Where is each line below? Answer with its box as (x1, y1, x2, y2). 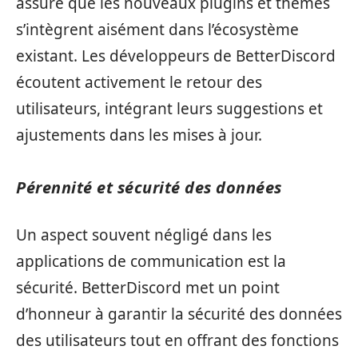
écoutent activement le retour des (16, 72, 262, 93)
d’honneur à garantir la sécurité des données (16, 303, 342, 324)
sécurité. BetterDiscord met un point (16, 276, 280, 298)
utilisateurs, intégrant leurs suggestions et (16, 98, 323, 119)
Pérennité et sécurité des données (16, 177, 282, 198)
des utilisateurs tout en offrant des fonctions (16, 329, 339, 351)
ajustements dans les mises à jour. (16, 125, 262, 145)
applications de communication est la (16, 250, 286, 272)
